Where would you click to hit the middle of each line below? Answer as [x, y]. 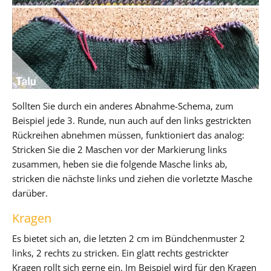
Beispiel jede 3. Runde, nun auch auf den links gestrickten [132, 120]
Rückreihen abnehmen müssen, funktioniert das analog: [128, 135]
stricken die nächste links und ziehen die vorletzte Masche [132, 178]
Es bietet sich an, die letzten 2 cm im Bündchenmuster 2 [129, 238]
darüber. [30, 193]
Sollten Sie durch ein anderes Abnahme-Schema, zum [123, 106]
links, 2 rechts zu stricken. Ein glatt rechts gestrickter [120, 253]
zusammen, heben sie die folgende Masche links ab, [120, 164]
